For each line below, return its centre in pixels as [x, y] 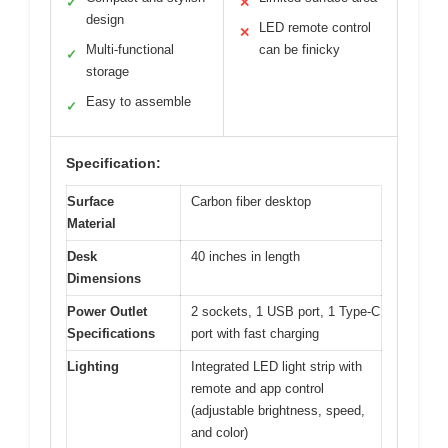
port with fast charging [255, 334]
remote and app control [257, 389]
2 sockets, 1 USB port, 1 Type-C [285, 312]
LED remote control [315, 28]
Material [91, 224]
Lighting [93, 367]
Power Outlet [107, 312]
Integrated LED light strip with [276, 367]
